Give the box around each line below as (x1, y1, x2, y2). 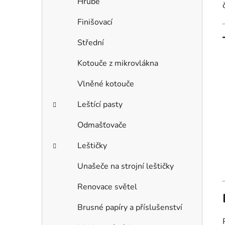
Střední (77, 37, 104, 49)
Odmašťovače (77, 120, 127, 131)
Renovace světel (77, 181, 137, 193)
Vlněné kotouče (77, 78, 134, 90)
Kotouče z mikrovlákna (77, 58, 158, 69)
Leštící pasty (77, 99, 123, 110)
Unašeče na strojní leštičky (77, 161, 174, 172)
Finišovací (77, 17, 113, 28)
